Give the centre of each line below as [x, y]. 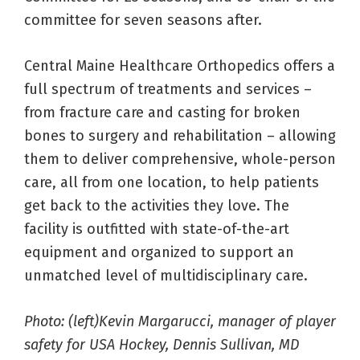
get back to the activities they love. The [157, 206]
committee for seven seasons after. [143, 20]
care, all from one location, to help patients [172, 183]
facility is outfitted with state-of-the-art [157, 229]
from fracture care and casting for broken [162, 113]
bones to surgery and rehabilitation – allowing [180, 136]
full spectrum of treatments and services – [168, 90]
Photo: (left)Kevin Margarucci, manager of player [180, 322]
